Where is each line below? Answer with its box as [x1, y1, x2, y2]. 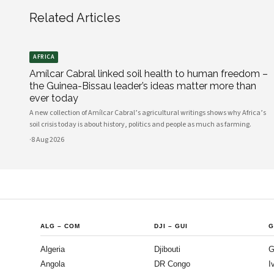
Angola [40, 259, 65, 268]
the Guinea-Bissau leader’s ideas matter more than [29, 80, 256, 92]
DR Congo [154, 259, 191, 268]
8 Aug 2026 [31, 135, 64, 145]
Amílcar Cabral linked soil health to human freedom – [29, 68, 268, 80]
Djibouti [154, 245, 181, 254]
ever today [29, 92, 78, 104]
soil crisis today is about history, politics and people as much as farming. [29, 119, 251, 130]
